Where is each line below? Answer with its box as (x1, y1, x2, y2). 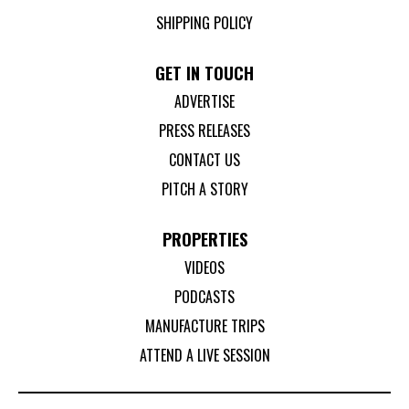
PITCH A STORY (161, 178, 248, 201)
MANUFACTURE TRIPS (144, 315, 265, 338)
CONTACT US (169, 149, 240, 172)
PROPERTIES (162, 227, 247, 252)
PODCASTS (174, 286, 235, 309)
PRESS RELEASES (159, 120, 250, 142)
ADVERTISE (174, 90, 235, 113)
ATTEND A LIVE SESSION (139, 344, 270, 367)
